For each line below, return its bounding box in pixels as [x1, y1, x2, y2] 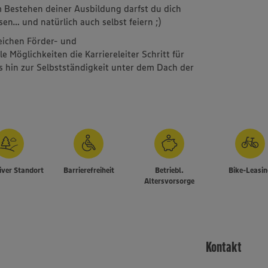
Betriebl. [155, 165, 184, 175]
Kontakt [206, 237, 242, 255]
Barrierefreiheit [63, 165, 114, 175]
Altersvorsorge [144, 175, 195, 185]
